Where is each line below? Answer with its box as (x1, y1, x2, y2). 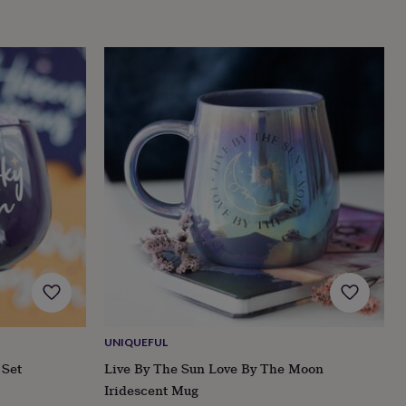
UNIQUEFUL (103, 334, 168, 349)
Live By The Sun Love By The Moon (103, 358, 324, 378)
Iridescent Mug (103, 380, 198, 400)
